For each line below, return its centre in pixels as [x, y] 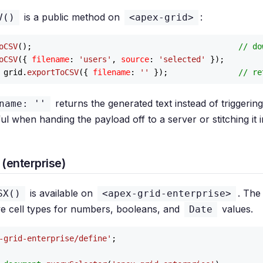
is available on [61, 193]
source [135, 59]
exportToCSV [53, 72]
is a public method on [72, 17]
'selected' [182, 59]
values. [236, 209]
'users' [95, 59]
